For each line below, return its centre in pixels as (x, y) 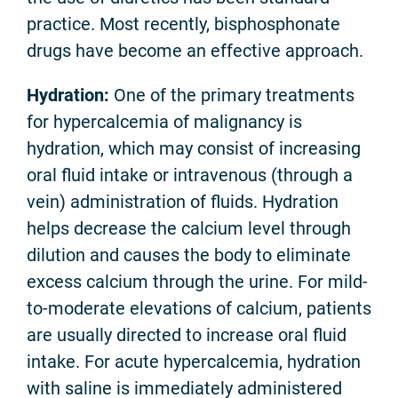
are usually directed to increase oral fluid (187, 335)
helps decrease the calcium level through (189, 229)
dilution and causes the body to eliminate (189, 255)
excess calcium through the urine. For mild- (197, 282)
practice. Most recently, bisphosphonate (183, 24)
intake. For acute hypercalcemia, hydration (194, 362)
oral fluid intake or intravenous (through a (190, 175)
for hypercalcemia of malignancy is (164, 122)
